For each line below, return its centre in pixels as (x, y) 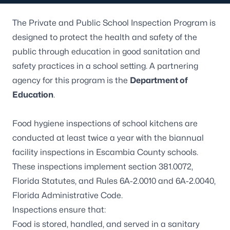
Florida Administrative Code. (68, 195)
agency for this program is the (71, 80)
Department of (159, 80)
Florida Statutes (44, 181)
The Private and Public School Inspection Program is (114, 23)
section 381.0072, (161, 167)
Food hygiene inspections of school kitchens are (105, 123)
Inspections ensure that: (60, 210)
